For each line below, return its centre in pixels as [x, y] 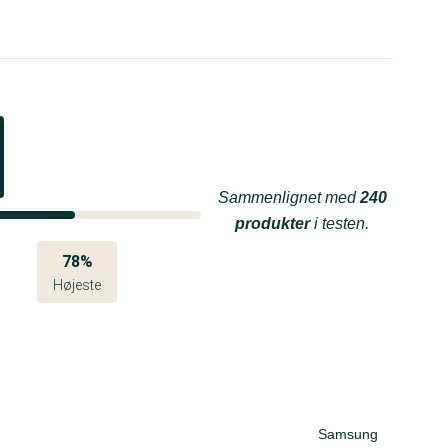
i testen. [339, 223]
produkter [272, 223]
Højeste [77, 285]
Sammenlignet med [288, 197]
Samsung [348, 434]
